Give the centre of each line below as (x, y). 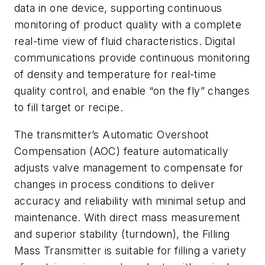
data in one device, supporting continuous (118, 8)
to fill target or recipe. (69, 108)
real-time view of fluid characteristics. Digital (125, 41)
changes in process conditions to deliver (114, 185)
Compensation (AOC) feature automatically (121, 151)
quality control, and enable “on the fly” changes (132, 91)
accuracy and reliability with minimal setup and (130, 201)
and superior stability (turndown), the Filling (122, 234)
